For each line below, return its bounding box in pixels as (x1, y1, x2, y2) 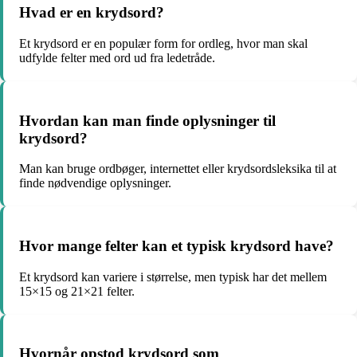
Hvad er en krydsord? (19, 4, 164, 22)
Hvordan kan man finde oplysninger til (19, 112, 276, 129)
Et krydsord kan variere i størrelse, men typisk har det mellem (19, 269, 327, 284)
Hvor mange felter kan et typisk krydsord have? (19, 237, 334, 254)
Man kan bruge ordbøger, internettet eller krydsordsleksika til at (19, 162, 336, 176)
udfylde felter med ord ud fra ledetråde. (19, 50, 215, 65)
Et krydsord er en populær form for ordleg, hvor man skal (19, 36, 308, 50)
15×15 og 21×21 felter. (19, 284, 135, 298)
